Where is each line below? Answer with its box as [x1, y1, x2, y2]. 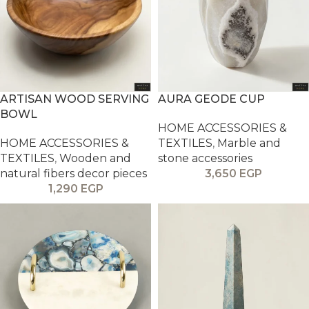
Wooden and [59, 152, 131, 165]
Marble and [217, 137, 281, 150]
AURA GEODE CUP [158, 92, 265, 106]
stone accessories [158, 152, 252, 165]
